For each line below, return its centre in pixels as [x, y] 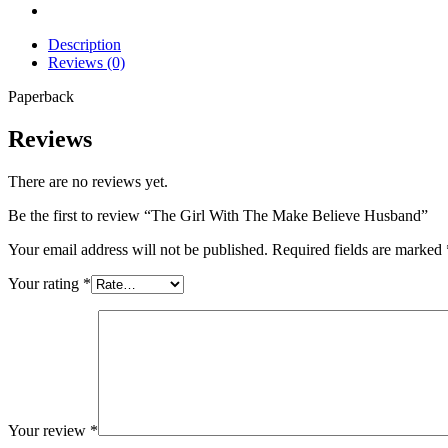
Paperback [41, 96]
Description [84, 44]
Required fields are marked [359, 249]
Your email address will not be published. [138, 249]
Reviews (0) [86, 62]
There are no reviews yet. [88, 181]
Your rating [45, 283]
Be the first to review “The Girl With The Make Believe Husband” [218, 215]
